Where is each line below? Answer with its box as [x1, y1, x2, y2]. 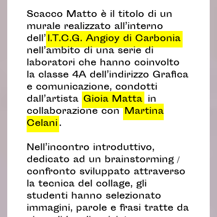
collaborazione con [26, 105, 123, 119]
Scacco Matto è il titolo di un [26, 8, 172, 22]
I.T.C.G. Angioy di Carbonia [47, 32, 181, 46]
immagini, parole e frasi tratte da [26, 202, 189, 216]
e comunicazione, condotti [26, 81, 157, 94]
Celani [26, 117, 58, 131]
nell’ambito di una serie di [26, 45, 154, 58]
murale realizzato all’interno [26, 20, 163, 34]
